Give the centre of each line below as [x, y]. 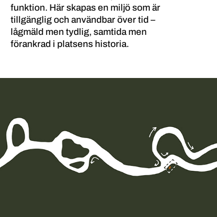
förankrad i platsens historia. [70, 44]
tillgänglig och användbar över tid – [83, 20]
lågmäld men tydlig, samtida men [79, 32]
